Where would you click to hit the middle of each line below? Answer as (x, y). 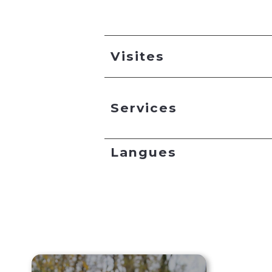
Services (144, 108)
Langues (144, 152)
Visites (138, 56)
